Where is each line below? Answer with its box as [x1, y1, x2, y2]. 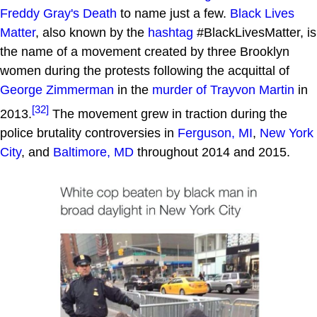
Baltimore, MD [53, 144, 134, 159]
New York [260, 125, 313, 140]
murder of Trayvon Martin [152, 82, 294, 97]
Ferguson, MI [178, 125, 253, 140]
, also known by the [35, 25, 148, 40]
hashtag [148, 25, 193, 40]
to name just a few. [117, 6, 230, 21]
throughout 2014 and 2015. [134, 144, 290, 159]
